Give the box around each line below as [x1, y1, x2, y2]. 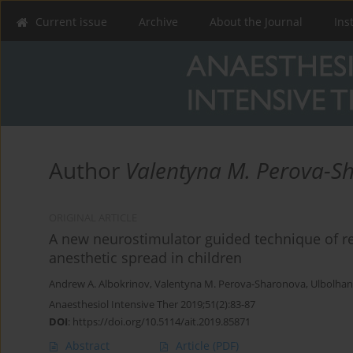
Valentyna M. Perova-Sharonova [154, 277, 306, 292]
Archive [139, 14, 178, 29]
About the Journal [210, 14, 303, 29]
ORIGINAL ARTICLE [49, 211, 137, 225]
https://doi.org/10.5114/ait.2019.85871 [72, 314, 251, 329]
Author [49, 155, 125, 186]
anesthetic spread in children [49, 248, 242, 268]
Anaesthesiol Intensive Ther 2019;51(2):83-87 [49, 297, 255, 312]
